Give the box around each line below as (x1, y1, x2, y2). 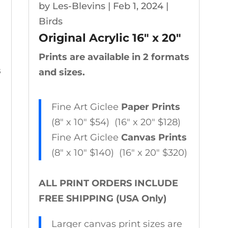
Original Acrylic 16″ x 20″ (38, 31, 181, 45)
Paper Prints (121, 101, 180, 113)
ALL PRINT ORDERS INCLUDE (38, 178, 178, 189)
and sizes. (38, 67, 85, 78)
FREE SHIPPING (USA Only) (38, 193, 166, 205)
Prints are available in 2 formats (38, 51, 189, 63)
